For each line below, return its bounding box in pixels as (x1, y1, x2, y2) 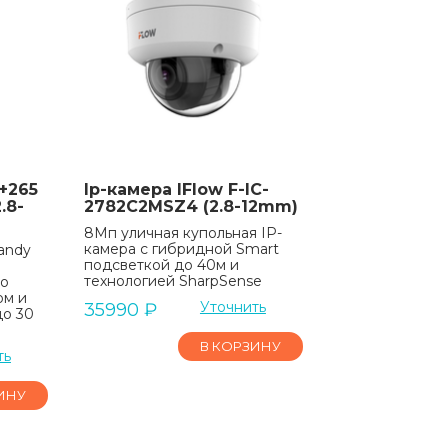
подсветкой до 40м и (83, 255, 239, 274)
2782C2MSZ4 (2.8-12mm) (83, 196, 298, 216)
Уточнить (199, 297, 266, 316)
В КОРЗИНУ (199, 337, 281, 354)
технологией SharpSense (83, 271, 262, 290)
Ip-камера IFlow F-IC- (83, 179, 269, 199)
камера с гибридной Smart (83, 239, 279, 258)
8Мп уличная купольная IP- (83, 223, 282, 242)
